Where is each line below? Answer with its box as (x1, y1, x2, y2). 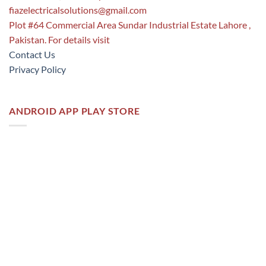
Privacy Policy (9, 64, 66, 75)
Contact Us (9, 49, 55, 61)
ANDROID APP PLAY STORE (9, 105, 140, 117)
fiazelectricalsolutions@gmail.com (9, 4, 147, 16)
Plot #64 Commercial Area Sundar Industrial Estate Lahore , (9, 19, 251, 31)
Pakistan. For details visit (9, 34, 110, 46)
